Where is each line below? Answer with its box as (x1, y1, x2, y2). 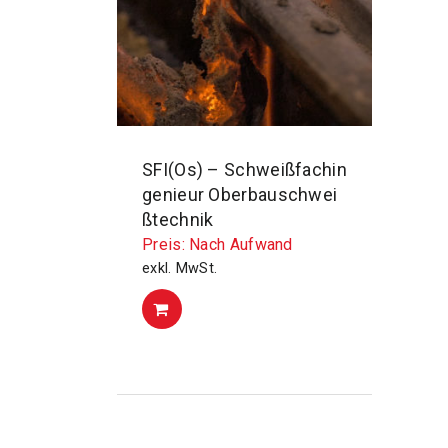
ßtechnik (142, 209, 214, 230)
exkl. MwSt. (142, 260, 218, 277)
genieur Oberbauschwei (142, 184, 338, 205)
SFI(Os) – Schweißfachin (142, 159, 347, 180)
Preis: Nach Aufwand (142, 235, 293, 254)
